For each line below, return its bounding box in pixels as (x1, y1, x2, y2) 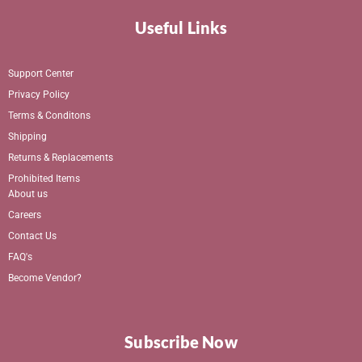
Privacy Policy (8, 88, 69, 100)
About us (8, 187, 48, 200)
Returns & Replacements (8, 151, 113, 163)
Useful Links (134, 17, 228, 37)
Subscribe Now (124, 331, 238, 351)
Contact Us (8, 229, 57, 242)
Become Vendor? (8, 271, 82, 284)
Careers (8, 208, 41, 221)
